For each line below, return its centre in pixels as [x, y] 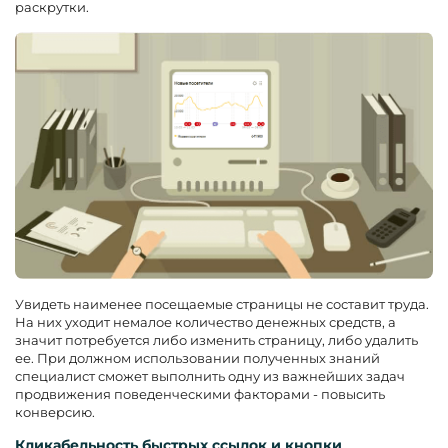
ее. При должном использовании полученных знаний [197, 358]
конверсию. [55, 412]
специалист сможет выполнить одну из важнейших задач [210, 376]
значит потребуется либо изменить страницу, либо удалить [216, 340]
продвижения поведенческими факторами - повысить [200, 394]
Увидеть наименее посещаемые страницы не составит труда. [222, 304]
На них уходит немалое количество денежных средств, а [205, 322]
